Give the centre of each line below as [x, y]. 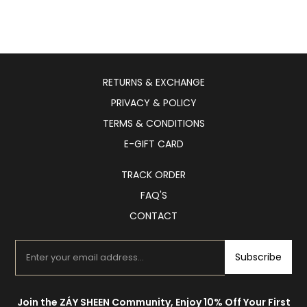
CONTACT [153, 216]
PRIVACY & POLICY [153, 103]
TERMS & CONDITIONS [153, 124]
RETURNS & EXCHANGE [153, 83]
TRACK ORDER [153, 175]
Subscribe [258, 257]
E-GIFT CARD [153, 144]
